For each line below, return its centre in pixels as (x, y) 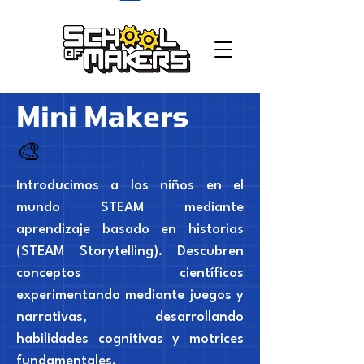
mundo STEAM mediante (130, 208)
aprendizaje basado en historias (130, 230)
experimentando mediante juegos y (130, 296)
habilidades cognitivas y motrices (130, 340)
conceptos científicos (130, 274)
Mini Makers (102, 116)
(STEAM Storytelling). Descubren (130, 252)
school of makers (58, 16)
